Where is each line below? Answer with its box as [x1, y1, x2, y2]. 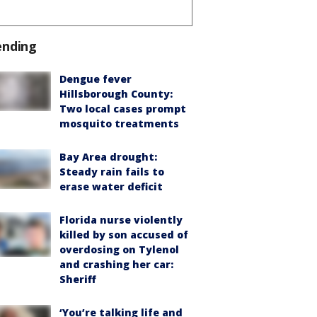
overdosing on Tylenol [59, 242, 179, 256]
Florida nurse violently [59, 212, 183, 226]
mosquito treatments [59, 116, 179, 130]
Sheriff [59, 272, 96, 286]
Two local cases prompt [59, 101, 186, 115]
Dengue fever [59, 71, 132, 86]
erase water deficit [59, 179, 163, 193]
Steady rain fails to [59, 164, 164, 178]
